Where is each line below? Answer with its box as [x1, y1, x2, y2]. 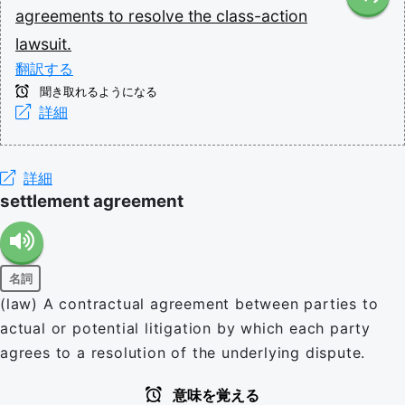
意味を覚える [169, 388, 259, 403]
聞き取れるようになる [36, 85, 157, 99]
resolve [128, 6, 188, 25]
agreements [15, 6, 108, 25]
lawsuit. [15, 34, 71, 53]
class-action [216, 6, 307, 25]
